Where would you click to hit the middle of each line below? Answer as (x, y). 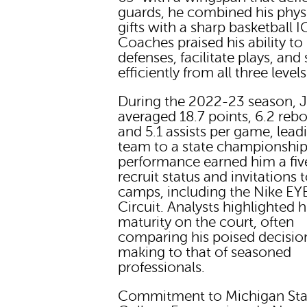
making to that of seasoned (205, 253)
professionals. (162, 268)
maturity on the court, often (206, 223)
